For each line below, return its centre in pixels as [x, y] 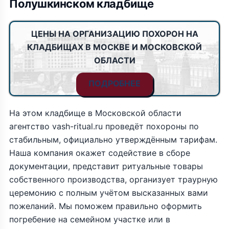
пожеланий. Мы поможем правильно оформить [106, 206]
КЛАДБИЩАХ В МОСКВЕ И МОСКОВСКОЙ [114, 47]
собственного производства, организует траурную [113, 179]
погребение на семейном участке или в [90, 219]
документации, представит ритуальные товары [106, 166]
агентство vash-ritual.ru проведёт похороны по [104, 126]
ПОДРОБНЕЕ [114, 83]
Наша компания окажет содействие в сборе [100, 153]
